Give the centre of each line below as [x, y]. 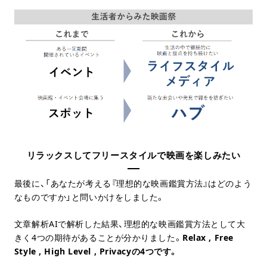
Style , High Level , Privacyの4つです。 [96, 252]
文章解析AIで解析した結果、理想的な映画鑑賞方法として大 [130, 224]
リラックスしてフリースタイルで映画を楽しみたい [133, 155]
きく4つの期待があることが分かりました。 [98, 238]
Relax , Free [208, 238]
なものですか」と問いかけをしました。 [89, 197]
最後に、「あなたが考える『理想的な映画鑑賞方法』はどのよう [133, 184]
